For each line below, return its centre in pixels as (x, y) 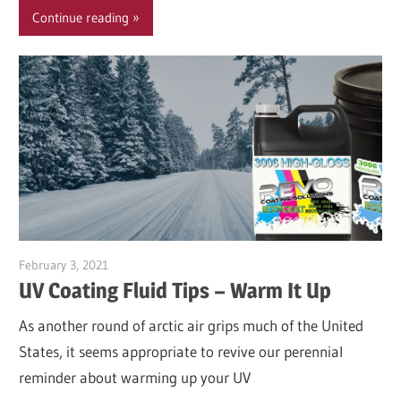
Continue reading (81, 17)
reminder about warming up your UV (135, 378)
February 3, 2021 (64, 264)
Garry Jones (140, 264)
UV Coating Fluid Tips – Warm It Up (175, 290)
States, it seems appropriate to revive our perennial (181, 352)
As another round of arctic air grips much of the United (192, 326)
